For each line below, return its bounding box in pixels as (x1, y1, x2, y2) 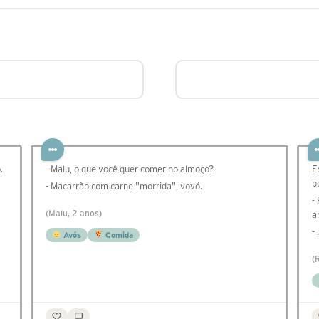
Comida (103, 231, 133, 240)
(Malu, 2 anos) (46, 209, 102, 219)
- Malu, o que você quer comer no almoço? (46, 164, 214, 175)
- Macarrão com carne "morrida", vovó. (46, 181, 202, 192)
